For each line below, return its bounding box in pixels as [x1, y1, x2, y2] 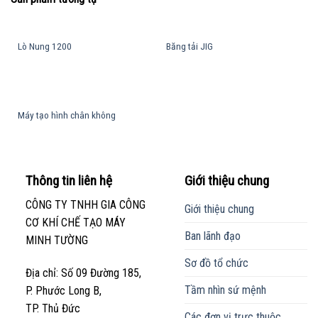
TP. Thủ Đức [25, 302, 80, 316]
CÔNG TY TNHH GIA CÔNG [25, 198, 146, 212]
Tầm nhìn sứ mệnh [184, 283, 266, 297]
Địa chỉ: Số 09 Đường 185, [25, 266, 141, 280]
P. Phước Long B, [25, 284, 102, 298]
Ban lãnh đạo [184, 229, 241, 243]
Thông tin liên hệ [25, 172, 112, 189]
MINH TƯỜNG [25, 234, 88, 248]
